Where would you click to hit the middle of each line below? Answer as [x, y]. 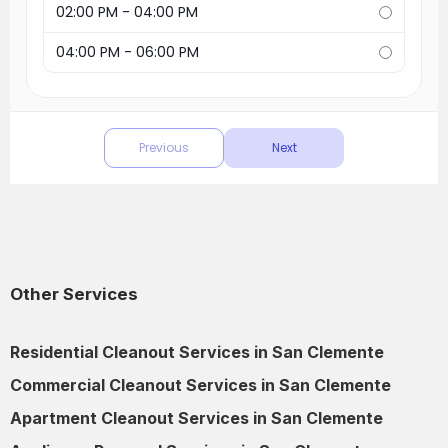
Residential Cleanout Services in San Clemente [197, 352]
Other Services [74, 294]
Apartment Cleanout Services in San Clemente [196, 418]
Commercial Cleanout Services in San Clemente [200, 385]
